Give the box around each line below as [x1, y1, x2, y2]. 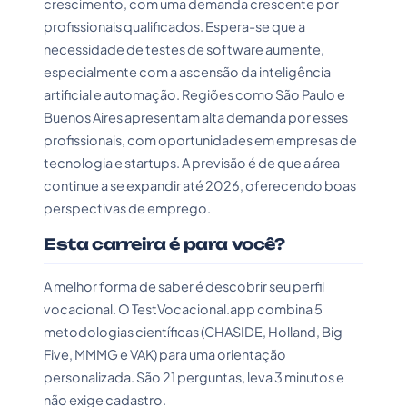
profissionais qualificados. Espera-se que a [44, 18, 305, 35]
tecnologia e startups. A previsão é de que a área [44, 154, 340, 171]
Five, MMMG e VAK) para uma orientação [44, 346, 286, 362]
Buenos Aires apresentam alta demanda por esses [44, 109, 348, 125]
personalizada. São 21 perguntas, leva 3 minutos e [44, 369, 344, 385]
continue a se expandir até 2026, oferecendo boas [44, 177, 356, 194]
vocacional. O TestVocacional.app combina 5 [44, 301, 323, 317]
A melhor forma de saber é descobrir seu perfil [44, 278, 324, 294]
